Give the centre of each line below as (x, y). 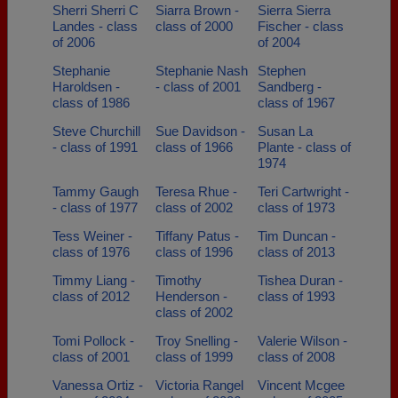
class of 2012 (91, 296)
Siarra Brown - (197, 10)
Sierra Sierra (294, 10)
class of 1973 (296, 207)
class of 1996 (194, 252)
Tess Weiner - (92, 236)
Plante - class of (304, 147)
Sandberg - (290, 87)
